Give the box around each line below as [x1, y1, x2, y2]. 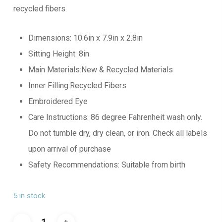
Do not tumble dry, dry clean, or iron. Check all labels [28, 128, 207, 138]
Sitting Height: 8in [28, 49, 89, 58]
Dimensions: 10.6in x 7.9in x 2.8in [28, 33, 143, 43]
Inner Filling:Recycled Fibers [28, 80, 126, 90]
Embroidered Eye [28, 96, 88, 106]
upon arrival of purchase [28, 144, 111, 154]
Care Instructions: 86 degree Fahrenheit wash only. [28, 112, 202, 122]
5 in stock [13, 191, 45, 200]
